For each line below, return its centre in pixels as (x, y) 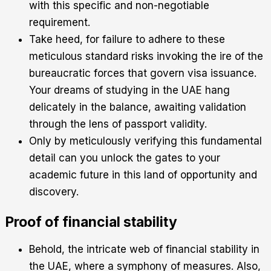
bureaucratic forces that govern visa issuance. (143, 73)
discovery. (54, 191)
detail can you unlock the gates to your (125, 158)
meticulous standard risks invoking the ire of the (146, 56)
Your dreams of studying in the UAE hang (129, 90)
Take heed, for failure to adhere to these (127, 39)
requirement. (60, 22)
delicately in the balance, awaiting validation (138, 107)
